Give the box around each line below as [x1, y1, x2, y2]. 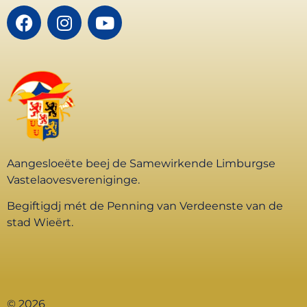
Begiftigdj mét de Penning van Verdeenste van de [7, 199, 283, 213]
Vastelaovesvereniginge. [7, 173, 140, 186]
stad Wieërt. [7, 216, 73, 230]
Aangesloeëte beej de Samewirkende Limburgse [7, 156, 275, 170]
